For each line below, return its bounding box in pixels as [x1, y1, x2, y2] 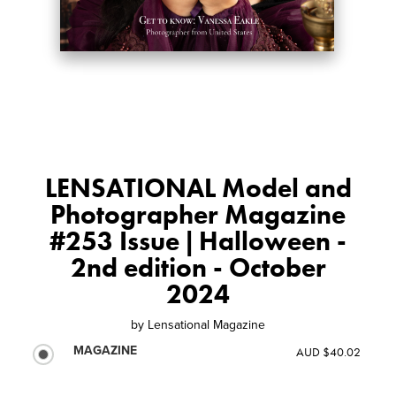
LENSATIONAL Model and [44, 171, 352, 205]
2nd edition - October [70, 250, 326, 285]
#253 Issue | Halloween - [49, 224, 346, 258]
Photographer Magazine [50, 197, 346, 232]
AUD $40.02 [295, 343, 361, 360]
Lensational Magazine [148, 316, 265, 332]
